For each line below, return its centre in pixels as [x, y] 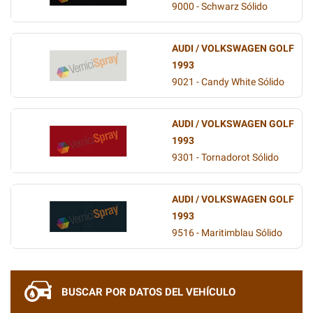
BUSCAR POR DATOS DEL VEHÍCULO [148, 292]
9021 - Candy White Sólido [228, 82]
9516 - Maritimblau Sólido [227, 233]
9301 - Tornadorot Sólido [225, 158]
